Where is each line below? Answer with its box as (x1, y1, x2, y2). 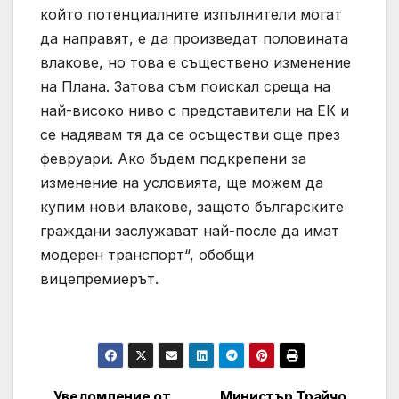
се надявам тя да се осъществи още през (40, 125, 340, 143)
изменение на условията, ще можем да (40, 173, 323, 191)
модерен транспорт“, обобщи (40, 245, 254, 264)
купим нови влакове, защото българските (40, 197, 344, 216)
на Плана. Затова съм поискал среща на (40, 77, 330, 95)
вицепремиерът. (40, 269, 159, 288)
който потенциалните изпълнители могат (40, 4, 342, 23)
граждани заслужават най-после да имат (40, 221, 339, 240)
